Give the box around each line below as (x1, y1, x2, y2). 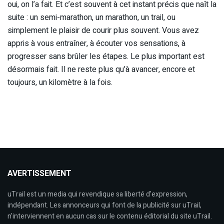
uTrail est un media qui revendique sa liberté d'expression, (7, 188, 187, 199)
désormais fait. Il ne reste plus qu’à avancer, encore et (7, 63, 195, 75)
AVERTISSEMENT (7, 167, 71, 179)
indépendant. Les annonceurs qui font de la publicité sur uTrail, (7, 199, 201, 210)
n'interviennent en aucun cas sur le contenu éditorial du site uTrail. (7, 210, 212, 221)
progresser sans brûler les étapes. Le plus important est (7, 50, 204, 62)
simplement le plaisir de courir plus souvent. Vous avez (7, 24, 199, 36)
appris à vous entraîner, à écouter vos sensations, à (7, 37, 185, 49)
